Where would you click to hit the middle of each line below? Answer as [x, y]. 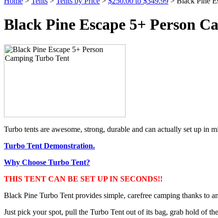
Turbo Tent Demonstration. [49, 145]
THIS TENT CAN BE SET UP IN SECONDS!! [83, 179]
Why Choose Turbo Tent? [47, 162]
